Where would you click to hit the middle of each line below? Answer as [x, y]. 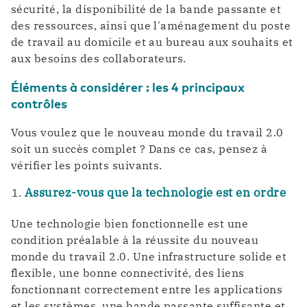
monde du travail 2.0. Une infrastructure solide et [149, 256]
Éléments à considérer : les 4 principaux [128, 87]
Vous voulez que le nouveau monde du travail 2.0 [147, 133]
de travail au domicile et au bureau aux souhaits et [152, 42]
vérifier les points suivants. [87, 165]
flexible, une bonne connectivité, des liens [128, 272]
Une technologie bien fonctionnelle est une [130, 223]
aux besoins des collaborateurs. [99, 59]
